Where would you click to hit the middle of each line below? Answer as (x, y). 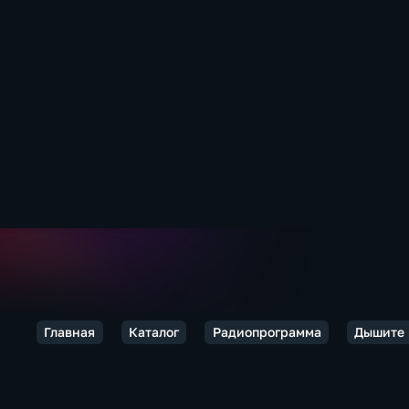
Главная (70, 332)
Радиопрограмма (267, 332)
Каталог (153, 332)
